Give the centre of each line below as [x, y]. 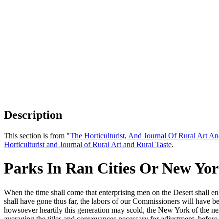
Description [33, 115]
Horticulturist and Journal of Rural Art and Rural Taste [88, 144]
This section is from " [37, 135]
